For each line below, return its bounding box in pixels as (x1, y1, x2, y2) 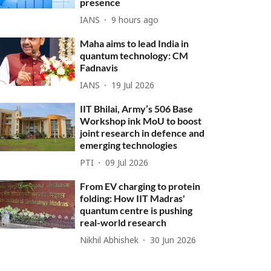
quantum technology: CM (80, 50, 189, 61)
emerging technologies (80, 139, 178, 151)
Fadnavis (80, 62, 119, 73)
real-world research (80, 217, 167, 228)
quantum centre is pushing (80, 204, 193, 216)
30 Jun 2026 (150, 235, 197, 246)
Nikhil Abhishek (80, 235, 139, 246)
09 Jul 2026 (105, 158, 149, 169)
